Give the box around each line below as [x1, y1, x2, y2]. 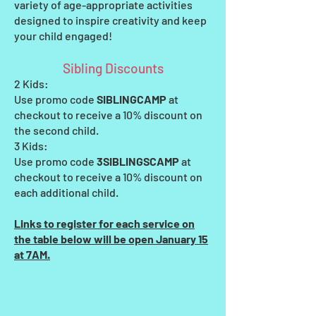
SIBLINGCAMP [95, 92, 166, 106]
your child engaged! [14, 29, 112, 42]
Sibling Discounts [62, 60, 164, 76]
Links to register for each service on [14, 217, 195, 230]
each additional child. [14, 186, 119, 199]
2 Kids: [14, 77, 49, 90]
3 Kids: [14, 139, 48, 152]
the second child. [14, 123, 99, 137]
